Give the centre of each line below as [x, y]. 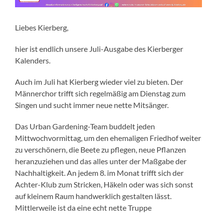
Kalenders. [33, 60]
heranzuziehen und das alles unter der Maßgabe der [101, 161]
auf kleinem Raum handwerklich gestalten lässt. [93, 196]
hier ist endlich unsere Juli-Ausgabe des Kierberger [99, 49]
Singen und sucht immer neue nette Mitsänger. [92, 105]
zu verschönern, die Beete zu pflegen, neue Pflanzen [101, 149]
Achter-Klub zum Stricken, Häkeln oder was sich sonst [104, 184]
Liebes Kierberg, [42, 27]
